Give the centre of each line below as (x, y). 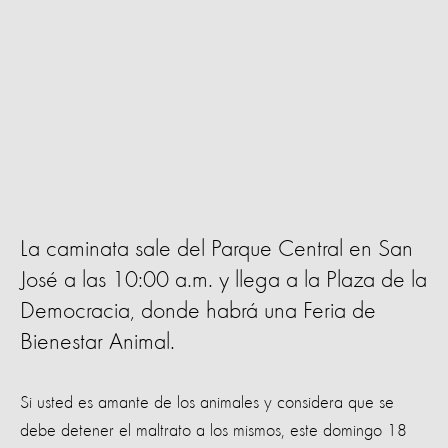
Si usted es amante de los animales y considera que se (207, 402)
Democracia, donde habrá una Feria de (198, 311)
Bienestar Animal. (97, 342)
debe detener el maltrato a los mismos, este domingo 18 (213, 430)
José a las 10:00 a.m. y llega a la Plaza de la (223, 280)
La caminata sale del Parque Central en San (216, 249)
